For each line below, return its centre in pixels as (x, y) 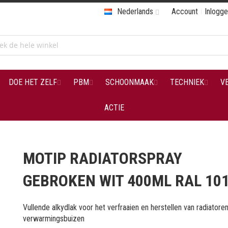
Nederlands (135, 11)
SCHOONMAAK (129, 82)
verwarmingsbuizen (54, 219)
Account (185, 11)
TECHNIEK (187, 82)
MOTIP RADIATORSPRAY (103, 158)
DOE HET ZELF (33, 82)
